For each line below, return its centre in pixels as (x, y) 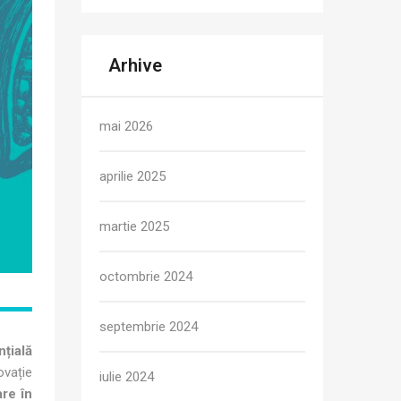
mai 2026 (126, 126)
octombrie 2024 (146, 277)
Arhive (135, 65)
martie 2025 (134, 226)
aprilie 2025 (132, 176)
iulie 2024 (127, 377)
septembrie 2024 (149, 327)
